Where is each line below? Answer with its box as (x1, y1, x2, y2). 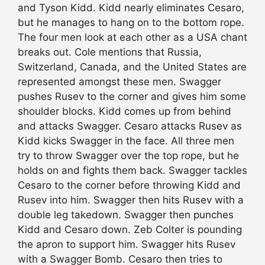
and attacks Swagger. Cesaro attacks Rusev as (18, 120, 242, 132)
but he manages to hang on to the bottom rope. (18, 17, 244, 29)
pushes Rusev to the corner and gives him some (18, 91, 246, 103)
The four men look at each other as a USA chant (18, 31, 247, 44)
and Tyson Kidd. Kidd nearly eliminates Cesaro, (18, 2, 244, 14)
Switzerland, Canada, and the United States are (18, 61, 247, 73)
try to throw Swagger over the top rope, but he (18, 150, 239, 162)
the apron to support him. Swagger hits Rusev (18, 238, 235, 251)
